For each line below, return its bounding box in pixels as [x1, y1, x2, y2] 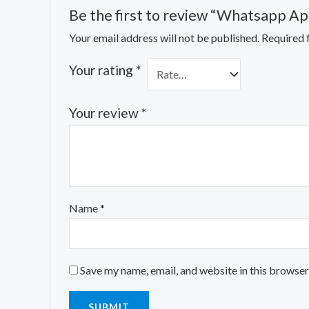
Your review [68, 104, 141, 121]
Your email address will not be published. [68, 31, 259, 45]
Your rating [68, 62, 136, 79]
